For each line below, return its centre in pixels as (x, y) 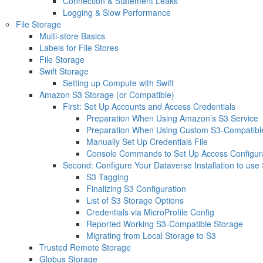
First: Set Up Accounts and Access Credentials (149, 106)
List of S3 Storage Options (135, 200)
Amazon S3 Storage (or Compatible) (107, 95)
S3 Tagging (107, 177)
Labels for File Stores (79, 48)
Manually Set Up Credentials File (147, 141)
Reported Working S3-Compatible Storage (164, 224)
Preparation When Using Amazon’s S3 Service (172, 118)
